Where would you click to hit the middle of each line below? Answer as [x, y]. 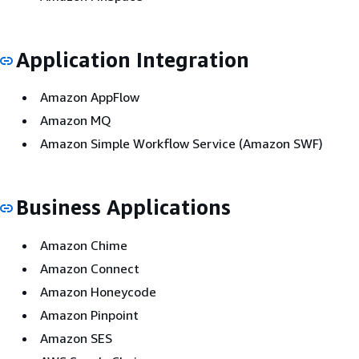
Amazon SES [76, 338]
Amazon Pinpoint [89, 315]
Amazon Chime [84, 245]
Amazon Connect [90, 268]
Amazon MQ [76, 120]
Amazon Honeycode [98, 291]
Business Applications [123, 207]
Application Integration [133, 59]
